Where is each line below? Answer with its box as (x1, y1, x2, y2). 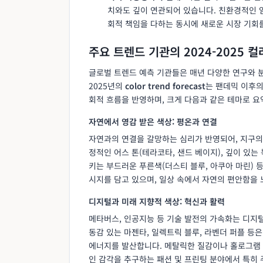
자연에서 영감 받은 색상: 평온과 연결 (89, 115, 217, 127)
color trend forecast (125, 79, 205, 92)
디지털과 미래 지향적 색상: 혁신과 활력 (89, 195, 225, 207)
